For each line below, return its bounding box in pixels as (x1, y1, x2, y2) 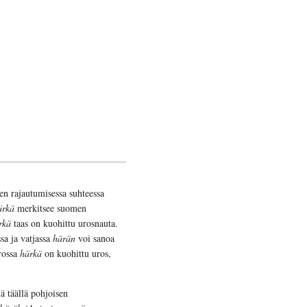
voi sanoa (75, 232, 114, 245)
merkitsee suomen (14, 201, 86, 215)
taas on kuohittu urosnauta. (11, 217, 118, 230)
